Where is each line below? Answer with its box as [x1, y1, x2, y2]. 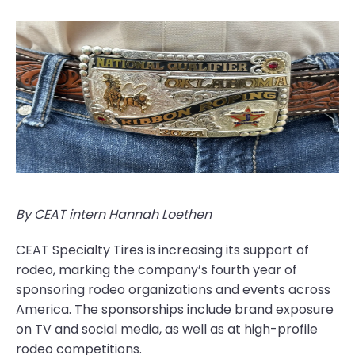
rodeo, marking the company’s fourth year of [16, 261, 297, 279]
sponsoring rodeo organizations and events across [16, 281, 330, 299]
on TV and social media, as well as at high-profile [16, 320, 318, 338]
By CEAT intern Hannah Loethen [16, 205, 212, 223]
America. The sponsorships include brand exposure [16, 300, 334, 319]
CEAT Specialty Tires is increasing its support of [16, 241, 309, 259]
